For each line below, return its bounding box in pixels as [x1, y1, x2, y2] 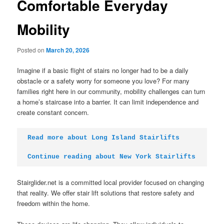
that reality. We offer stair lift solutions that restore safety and [17, 187, 194, 197]
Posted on [17, 45, 46, 54]
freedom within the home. [17, 198, 90, 208]
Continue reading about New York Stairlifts [27, 153, 196, 160]
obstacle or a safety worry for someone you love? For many [17, 76, 190, 86]
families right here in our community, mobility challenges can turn [17, 86, 205, 96]
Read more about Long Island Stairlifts [27, 134, 180, 141]
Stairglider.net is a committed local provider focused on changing [17, 177, 204, 187]
